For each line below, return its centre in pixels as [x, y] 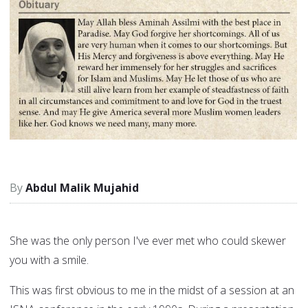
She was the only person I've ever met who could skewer [148, 241]
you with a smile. [49, 260]
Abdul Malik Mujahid [82, 188]
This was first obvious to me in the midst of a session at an [152, 290]
